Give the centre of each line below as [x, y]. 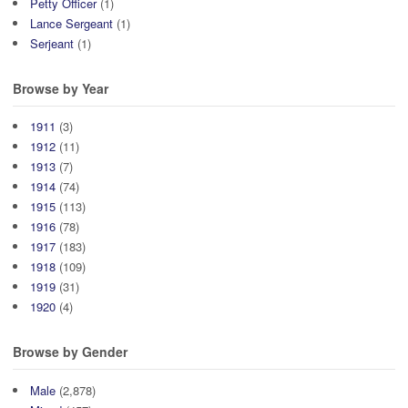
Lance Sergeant [71, 23]
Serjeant [52, 43]
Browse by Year [61, 88]
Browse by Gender [70, 352]
